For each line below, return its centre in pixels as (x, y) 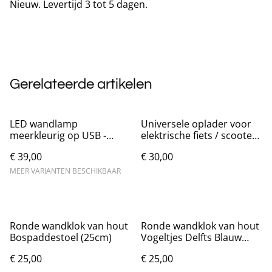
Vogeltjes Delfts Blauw (191, 237)
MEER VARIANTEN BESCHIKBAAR (65, 171)
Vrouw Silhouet (45, 147)
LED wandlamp (44, 124)
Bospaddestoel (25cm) (61, 237)
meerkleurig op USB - (58, 135)
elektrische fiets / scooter (199, 135)
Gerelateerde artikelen (81, 84)
